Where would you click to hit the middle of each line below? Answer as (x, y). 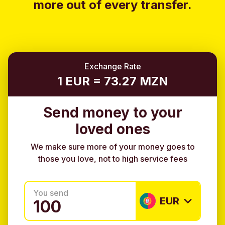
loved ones (113, 129)
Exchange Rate (113, 66)
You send (51, 193)
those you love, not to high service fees (113, 159)
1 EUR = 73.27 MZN (113, 81)
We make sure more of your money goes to (113, 147)
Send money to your (113, 113)
